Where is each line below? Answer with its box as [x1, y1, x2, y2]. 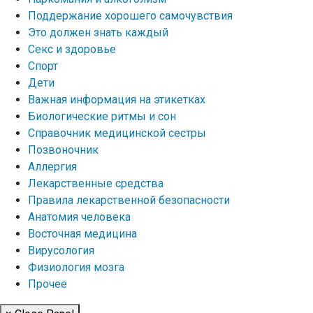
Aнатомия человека [28, 210, 131, 224]
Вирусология [28, 244, 94, 257]
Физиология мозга [28, 261, 124, 274]
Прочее [28, 277, 67, 291]
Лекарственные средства [28, 177, 163, 190]
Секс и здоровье [28, 43, 116, 56]
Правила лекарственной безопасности [28, 194, 230, 207]
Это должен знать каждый [28, 26, 168, 39]
